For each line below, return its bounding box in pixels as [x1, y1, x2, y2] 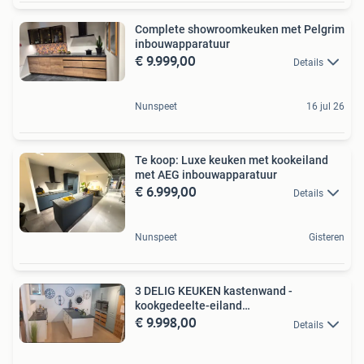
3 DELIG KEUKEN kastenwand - [135, 284, 292, 298]
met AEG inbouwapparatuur [135, 168, 277, 182]
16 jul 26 [306, 101, 344, 113]
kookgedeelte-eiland [135, 299, 242, 313]
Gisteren [309, 232, 344, 244]
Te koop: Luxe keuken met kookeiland [135, 154, 328, 167]
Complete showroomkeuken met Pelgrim [135, 22, 344, 36]
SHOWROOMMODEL [135, 314, 239, 327]
